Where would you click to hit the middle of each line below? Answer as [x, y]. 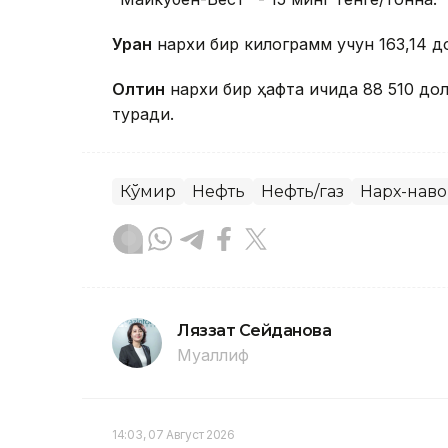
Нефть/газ [302, 192]
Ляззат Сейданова [254, 331]
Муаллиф [213, 355]
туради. [143, 114]
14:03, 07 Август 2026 [173, 435]
